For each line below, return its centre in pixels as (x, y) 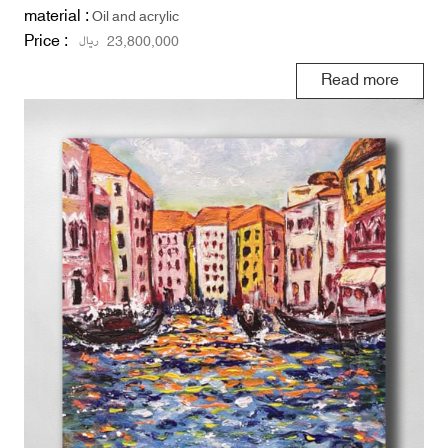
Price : (47, 40)
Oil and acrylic (135, 16)
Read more (360, 79)
